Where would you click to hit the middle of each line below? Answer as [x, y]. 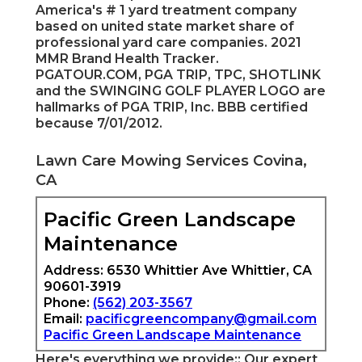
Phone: [68, 303]
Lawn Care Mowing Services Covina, [171, 161]
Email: [65, 319]
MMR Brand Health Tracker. [127, 59]
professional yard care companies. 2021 [168, 43]
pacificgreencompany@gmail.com [201, 319]
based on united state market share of [165, 27]
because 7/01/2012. [99, 124]
